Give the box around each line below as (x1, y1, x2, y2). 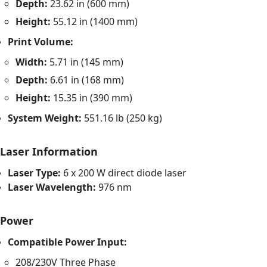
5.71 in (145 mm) (47, 55, 124, 69)
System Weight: (8, 111, 82, 125)
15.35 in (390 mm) (51, 91, 133, 105)
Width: (15, 55, 48, 69)
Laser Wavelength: (8, 181, 97, 194)
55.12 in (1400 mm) (51, 15, 138, 29)
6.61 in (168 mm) (48, 73, 125, 87)
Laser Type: (8, 166, 61, 180)
